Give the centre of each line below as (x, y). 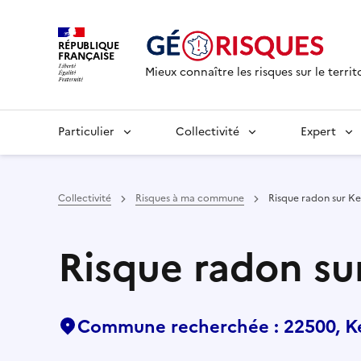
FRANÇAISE (86, 56)
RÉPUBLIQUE (89, 45)
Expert (318, 132)
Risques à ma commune (190, 198)
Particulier (86, 132)
